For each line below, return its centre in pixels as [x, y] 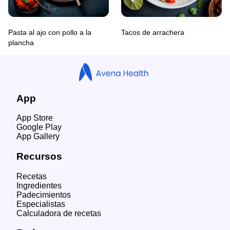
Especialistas [41, 204]
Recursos [39, 156]
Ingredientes [39, 185]
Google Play [39, 127]
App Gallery [38, 137]
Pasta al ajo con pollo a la [50, 32]
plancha [21, 42]
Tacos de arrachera [153, 32]
